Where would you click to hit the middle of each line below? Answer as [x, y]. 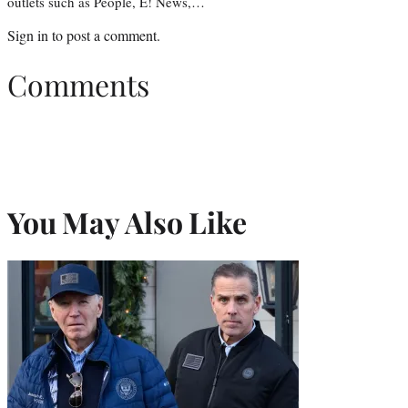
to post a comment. [104, 35]
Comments [78, 85]
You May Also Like [127, 221]
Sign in [28, 35]
